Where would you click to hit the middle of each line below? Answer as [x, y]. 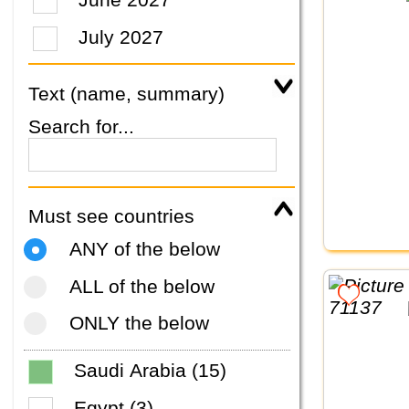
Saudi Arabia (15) [150, 371]
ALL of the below [142, 286]
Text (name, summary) [126, 93]
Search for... [81, 127]
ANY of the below [144, 249]
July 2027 [121, 37]
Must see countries [111, 216]
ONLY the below [139, 323]
